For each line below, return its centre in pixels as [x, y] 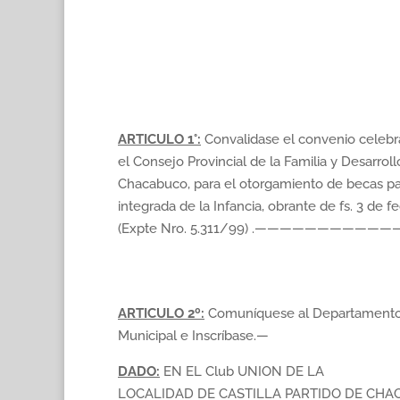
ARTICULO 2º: [161, 313]
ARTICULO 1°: [159, 139]
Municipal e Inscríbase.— [193, 336]
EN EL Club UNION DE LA [242, 371]
